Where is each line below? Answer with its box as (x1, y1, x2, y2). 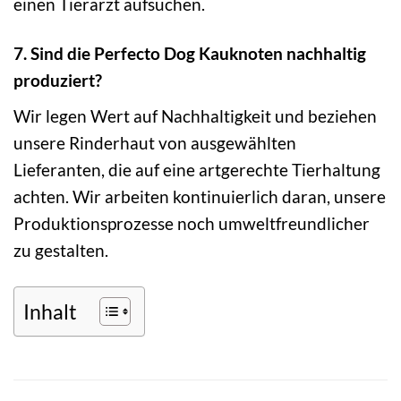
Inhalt (23, 298, 77, 324)
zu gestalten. (13, 239, 108, 260)
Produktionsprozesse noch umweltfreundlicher (13, 212, 370, 234)
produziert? (13, 70, 102, 91)
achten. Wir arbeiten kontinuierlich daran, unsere (13, 185, 386, 207)
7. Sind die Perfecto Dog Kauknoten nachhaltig (13, 43, 366, 64)
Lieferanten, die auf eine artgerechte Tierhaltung (13, 158, 380, 180)
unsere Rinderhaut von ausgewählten (13, 132, 296, 153)
